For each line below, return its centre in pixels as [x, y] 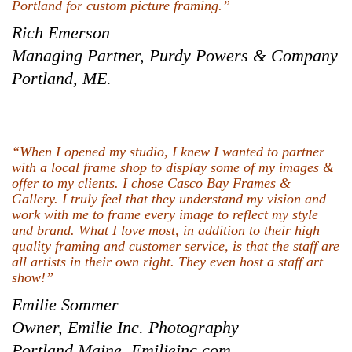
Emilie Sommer [65, 304]
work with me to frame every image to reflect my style [165, 214]
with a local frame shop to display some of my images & [173, 167]
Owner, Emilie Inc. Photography [125, 327]
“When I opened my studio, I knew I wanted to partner [168, 151]
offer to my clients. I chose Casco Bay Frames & [151, 183]
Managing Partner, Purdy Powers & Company [175, 55]
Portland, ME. [62, 78]
